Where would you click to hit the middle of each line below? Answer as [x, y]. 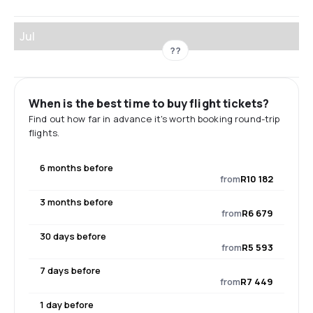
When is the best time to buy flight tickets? [149, 103]
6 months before [77, 168]
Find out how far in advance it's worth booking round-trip [154, 119]
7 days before [70, 270]
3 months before [77, 202]
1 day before [67, 305]
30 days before [73, 236]
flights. [44, 133]
